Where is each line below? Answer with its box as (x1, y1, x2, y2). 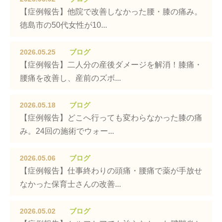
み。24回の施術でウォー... (20, 127, 114, 135)
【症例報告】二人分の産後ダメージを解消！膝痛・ (20, 60, 202, 69)
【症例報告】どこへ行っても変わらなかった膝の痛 (20, 113, 202, 122)
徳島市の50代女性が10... (20, 21, 107, 29)
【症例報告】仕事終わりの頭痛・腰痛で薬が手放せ (20, 166, 202, 175)
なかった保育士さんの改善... (20, 180, 121, 188)
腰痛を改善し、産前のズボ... (20, 74, 121, 82)
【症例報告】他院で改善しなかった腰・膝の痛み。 (20, 7, 202, 16)
